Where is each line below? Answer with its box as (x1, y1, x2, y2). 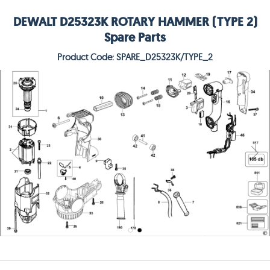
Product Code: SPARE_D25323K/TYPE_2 (57, 51, 213, 63)
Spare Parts (104, 30, 166, 46)
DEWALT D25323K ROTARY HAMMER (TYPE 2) (13, 14, 257, 30)
